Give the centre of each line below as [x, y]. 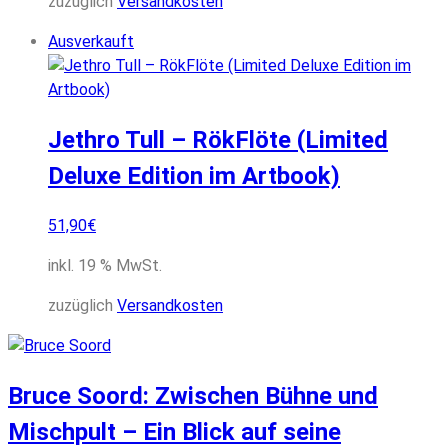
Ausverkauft [91, 42]
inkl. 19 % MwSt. [105, 266]
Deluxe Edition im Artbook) [194, 176]
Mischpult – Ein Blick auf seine [174, 431]
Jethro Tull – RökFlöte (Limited [218, 140]
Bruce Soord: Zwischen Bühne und [193, 395]
